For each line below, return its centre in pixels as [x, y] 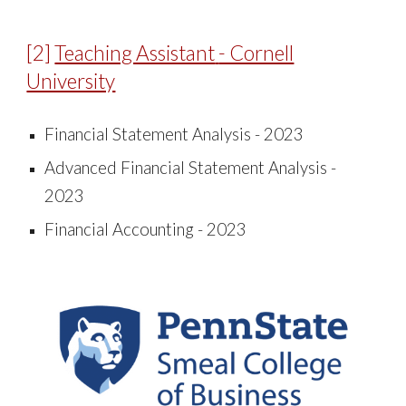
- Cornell [256, 53]
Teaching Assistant [135, 53]
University [71, 81]
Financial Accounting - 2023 [146, 229]
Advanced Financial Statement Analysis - [191, 168]
